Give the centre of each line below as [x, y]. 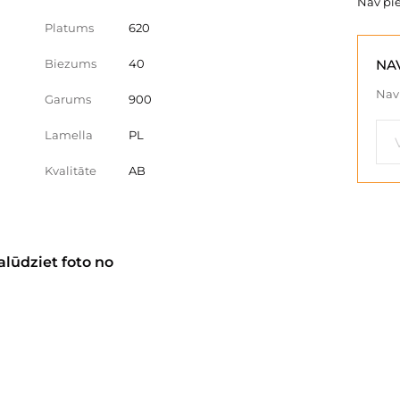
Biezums [71, 63]
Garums [68, 99]
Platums [69, 28]
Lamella [69, 135]
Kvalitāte [71, 171]
